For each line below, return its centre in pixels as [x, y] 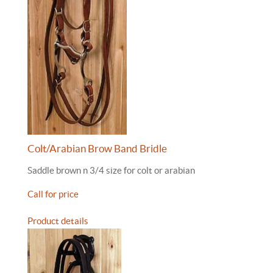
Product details [58, 221]
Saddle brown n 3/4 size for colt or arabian [111, 170]
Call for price [53, 194]
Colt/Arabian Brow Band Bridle [97, 149]
